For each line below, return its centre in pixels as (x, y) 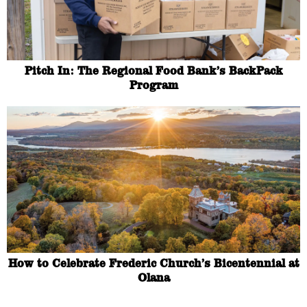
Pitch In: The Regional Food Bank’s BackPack (153, 70)
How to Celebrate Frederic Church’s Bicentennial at (153, 263)
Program (153, 85)
